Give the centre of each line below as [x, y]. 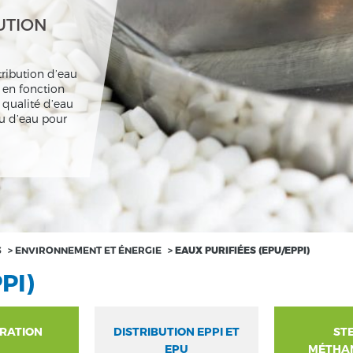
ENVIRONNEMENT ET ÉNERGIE [88, 249]
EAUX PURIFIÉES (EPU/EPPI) [242, 250]
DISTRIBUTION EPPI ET [176, 331]
